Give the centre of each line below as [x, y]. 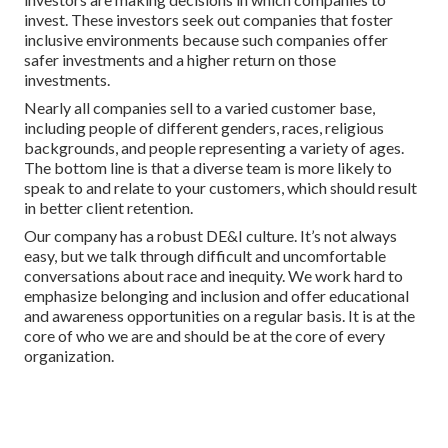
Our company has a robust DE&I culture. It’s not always [210, 235]
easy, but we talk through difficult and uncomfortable [205, 255]
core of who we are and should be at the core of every [204, 335]
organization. [69, 355]
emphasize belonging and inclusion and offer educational [216, 295]
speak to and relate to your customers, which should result [220, 187]
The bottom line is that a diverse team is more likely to [208, 167]
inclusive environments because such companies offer [206, 39]
